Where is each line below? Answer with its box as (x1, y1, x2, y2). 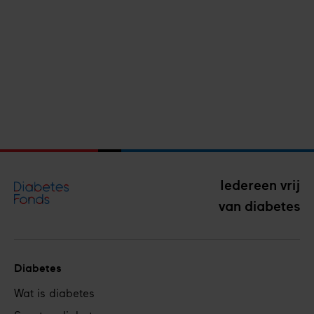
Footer (14, 280, 65, 298)
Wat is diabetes (14, 289, 95, 301)
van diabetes (219, 198, 300, 214)
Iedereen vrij (220, 177, 300, 193)
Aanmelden (36, 118, 96, 130)
